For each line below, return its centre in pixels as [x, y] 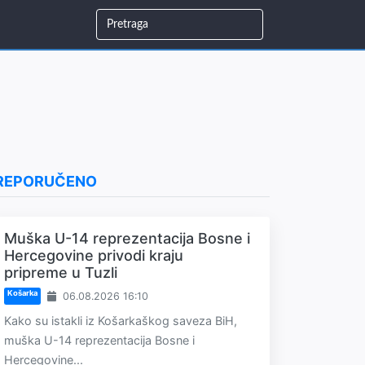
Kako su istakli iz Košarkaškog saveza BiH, [121, 321]
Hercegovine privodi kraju [94, 255]
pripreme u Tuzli [61, 273]
